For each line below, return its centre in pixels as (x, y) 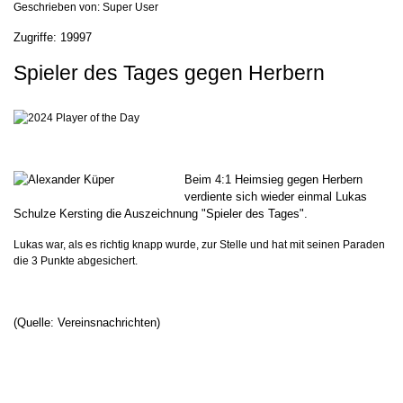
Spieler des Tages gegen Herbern (169, 73)
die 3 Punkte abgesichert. (76, 261)
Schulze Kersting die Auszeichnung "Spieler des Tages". (161, 214)
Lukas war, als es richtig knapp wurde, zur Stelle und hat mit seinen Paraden (199, 245)
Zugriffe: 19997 (53, 37)
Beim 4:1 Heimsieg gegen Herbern (273, 179)
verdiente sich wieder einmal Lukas (276, 197)
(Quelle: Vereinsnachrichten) (87, 322)
